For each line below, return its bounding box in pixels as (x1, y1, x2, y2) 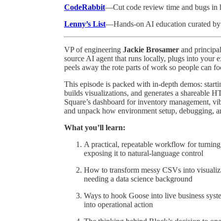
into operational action (84, 200, 153, 209)
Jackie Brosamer (123, 45, 179, 54)
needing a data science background (84, 175, 192, 184)
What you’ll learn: (64, 123, 125, 132)
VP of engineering (64, 45, 123, 54)
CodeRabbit (64, 3, 105, 12)
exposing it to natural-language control (84, 149, 203, 158)
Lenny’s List (64, 20, 106, 29)
